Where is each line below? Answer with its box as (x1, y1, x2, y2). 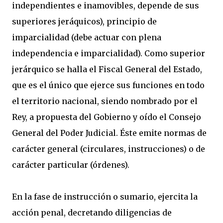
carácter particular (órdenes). (12, 160, 129, 170)
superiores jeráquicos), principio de (12, 16, 157, 26)
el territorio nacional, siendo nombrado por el (12, 96, 198, 106)
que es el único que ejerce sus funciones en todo (12, 80, 205, 90)
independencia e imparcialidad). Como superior (12, 48, 205, 58)
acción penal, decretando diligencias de (12, 208, 172, 218)
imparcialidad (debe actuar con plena (12, 32, 161, 42)
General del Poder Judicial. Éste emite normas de (12, 128, 207, 138)
